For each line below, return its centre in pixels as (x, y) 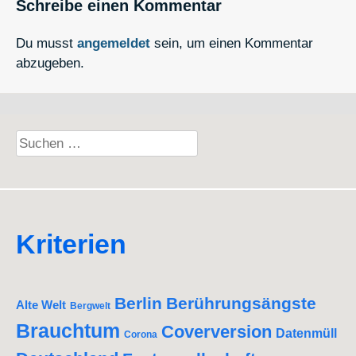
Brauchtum (68, 330)
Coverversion (217, 331)
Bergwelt (90, 305)
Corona (141, 334)
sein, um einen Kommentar (232, 43)
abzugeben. (50, 63)
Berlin (138, 303)
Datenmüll (306, 333)
